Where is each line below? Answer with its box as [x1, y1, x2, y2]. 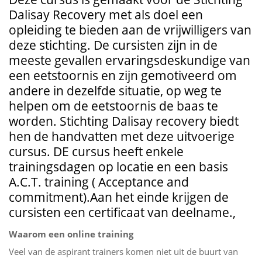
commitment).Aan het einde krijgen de [9, 188, 229, 205]
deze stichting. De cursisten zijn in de [9, 36, 218, 53]
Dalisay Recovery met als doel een [9, 6, 203, 23]
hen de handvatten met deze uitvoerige [9, 127, 235, 144]
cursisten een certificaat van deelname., [9, 204, 236, 220]
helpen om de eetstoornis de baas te [9, 97, 218, 114]
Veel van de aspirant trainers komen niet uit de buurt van [9, 245, 238, 257]
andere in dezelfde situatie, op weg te [9, 82, 222, 99]
